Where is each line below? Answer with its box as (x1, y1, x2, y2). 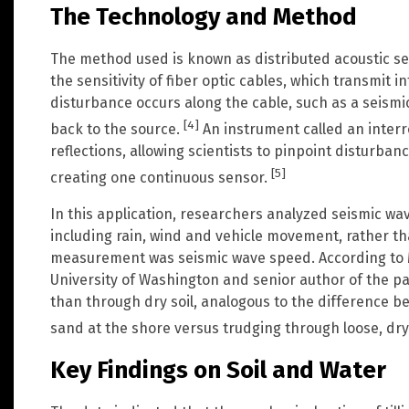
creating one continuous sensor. (50, 169, 271, 187)
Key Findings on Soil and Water (50, 356, 386, 385)
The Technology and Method (50, 3, 357, 32)
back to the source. (50, 121, 184, 139)
